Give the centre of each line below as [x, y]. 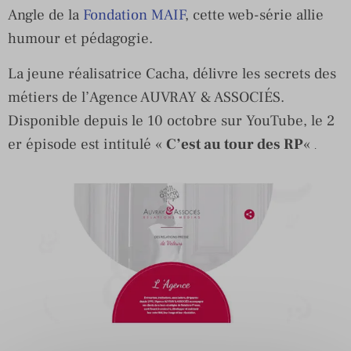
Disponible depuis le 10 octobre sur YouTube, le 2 [171, 120]
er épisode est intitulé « [87, 144]
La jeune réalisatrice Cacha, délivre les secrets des [172, 73]
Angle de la [45, 14]
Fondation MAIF [134, 14]
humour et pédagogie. [80, 38]
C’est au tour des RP [235, 144]
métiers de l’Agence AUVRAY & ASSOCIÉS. [146, 97]
